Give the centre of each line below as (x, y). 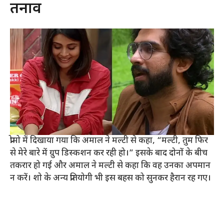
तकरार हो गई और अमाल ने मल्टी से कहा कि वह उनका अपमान (110, 166)
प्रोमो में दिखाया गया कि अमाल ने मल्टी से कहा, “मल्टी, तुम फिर (109, 141)
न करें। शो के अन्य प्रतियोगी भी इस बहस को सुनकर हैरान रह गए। (110, 179)
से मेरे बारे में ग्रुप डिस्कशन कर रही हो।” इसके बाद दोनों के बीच (109, 154)
